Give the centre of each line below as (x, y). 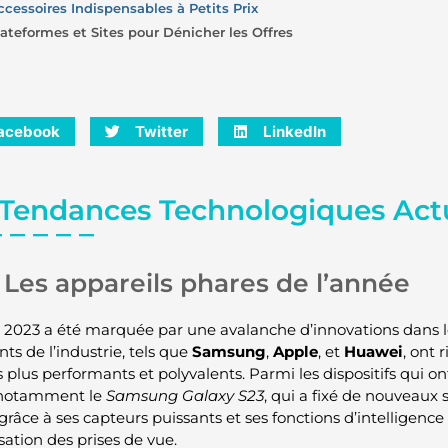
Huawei (373, 352)
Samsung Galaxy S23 (184, 396)
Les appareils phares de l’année (206, 283)
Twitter (161, 131)
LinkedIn (294, 131)
